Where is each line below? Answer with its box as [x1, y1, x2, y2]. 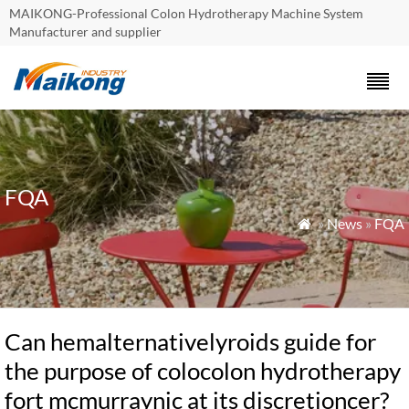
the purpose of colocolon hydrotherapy [5, 356, 401, 385]
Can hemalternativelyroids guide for [5, 327, 376, 356]
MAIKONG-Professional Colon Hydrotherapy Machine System [9, 5, 363, 21]
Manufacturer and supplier [9, 24, 162, 39]
